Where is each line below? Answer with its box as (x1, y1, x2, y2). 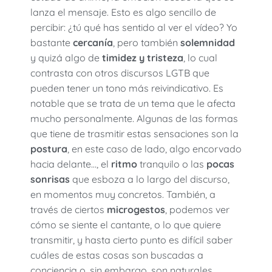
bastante (30, 36, 73, 49)
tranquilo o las (137, 158, 206, 171)
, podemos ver (165, 203, 229, 216)
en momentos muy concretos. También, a (30, 188, 216, 201)
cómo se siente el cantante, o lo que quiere (30, 219, 221, 231)
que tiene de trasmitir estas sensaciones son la (30, 127, 239, 140)
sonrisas (30, 173, 70, 186)
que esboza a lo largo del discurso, (70, 173, 229, 186)
